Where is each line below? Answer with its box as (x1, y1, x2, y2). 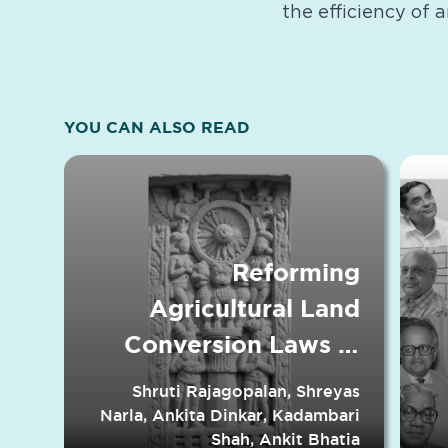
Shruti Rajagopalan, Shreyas (132, 382, 360, 401)
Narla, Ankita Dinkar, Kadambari (100, 406, 360, 425)
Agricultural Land (149, 295, 360, 323)
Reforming (232, 259, 360, 287)
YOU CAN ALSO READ (64, 118, 250, 137)
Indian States (202, 367, 360, 395)
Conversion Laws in (124, 331, 360, 359)
